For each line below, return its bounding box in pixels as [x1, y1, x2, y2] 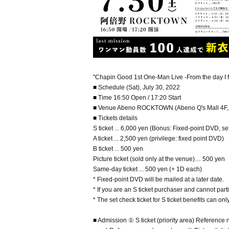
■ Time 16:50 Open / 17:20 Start [93, 94, 181, 101]
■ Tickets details [93, 114, 138, 122]
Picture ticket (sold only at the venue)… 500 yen [93, 155, 225, 163]
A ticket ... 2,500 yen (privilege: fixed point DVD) [93, 135, 224, 142]
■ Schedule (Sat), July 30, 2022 [93, 84, 180, 91]
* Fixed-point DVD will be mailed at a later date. [93, 176, 224, 183]
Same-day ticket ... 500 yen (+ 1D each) [93, 166, 202, 173]
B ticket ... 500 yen [93, 145, 143, 152]
